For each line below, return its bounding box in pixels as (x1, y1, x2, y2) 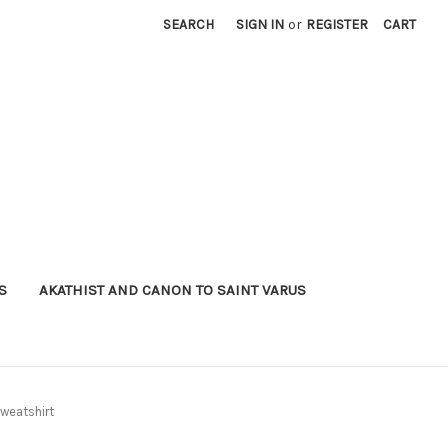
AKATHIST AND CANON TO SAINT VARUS (38, 280, 306, 299)
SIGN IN (236, 16, 285, 33)
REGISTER (306, 16, 369, 33)
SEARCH (163, 16, 215, 33)
